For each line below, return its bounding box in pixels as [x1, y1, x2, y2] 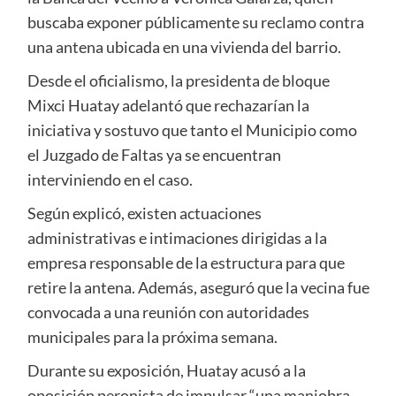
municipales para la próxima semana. [27, 326, 278, 346]
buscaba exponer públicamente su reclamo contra [27, 11, 364, 32]
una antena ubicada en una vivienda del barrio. [27, 36, 341, 57]
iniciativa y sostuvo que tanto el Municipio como [27, 119, 357, 140]
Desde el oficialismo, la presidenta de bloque [27, 70, 330, 90]
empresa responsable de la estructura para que [27, 252, 345, 272]
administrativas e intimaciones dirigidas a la [27, 227, 327, 247]
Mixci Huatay [27, 95, 119, 115]
